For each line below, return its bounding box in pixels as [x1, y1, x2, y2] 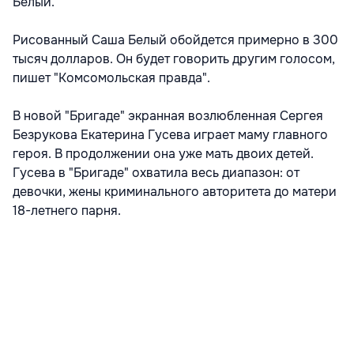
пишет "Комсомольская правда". [13, 70, 210, 87]
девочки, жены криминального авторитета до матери [13, 183, 337, 201]
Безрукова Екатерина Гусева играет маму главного [13, 126, 328, 144]
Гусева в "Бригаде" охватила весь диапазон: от [13, 164, 299, 182]
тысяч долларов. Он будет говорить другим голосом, [13, 51, 335, 68]
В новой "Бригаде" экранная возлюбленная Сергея [13, 107, 323, 125]
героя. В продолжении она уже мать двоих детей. [13, 145, 314, 163]
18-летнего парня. [13, 202, 121, 220]
